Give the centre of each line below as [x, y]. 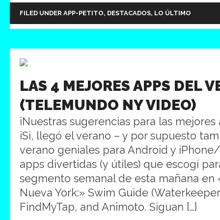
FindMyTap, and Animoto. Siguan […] [108, 207]
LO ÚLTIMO [173, 13]
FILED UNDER [41, 13]
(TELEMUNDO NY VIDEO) [108, 105]
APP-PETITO [83, 13]
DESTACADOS [129, 13]
